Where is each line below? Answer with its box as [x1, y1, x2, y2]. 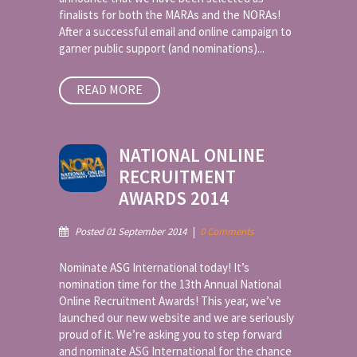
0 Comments [200, 225, 253, 238]
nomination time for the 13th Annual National [59, 277, 281, 292]
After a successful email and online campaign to [59, 24, 292, 39]
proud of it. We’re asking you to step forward [59, 327, 282, 342]
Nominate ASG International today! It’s [59, 260, 249, 275]
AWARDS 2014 [119, 186, 229, 210]
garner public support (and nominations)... [59, 41, 265, 56]
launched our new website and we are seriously [59, 310, 294, 325]
